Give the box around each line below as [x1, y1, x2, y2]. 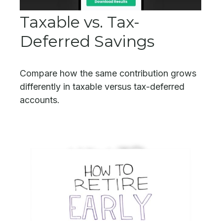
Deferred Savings [20, 32, 154, 51]
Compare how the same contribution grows [20, 68, 196, 79]
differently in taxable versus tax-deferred [20, 81, 184, 92]
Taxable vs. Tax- [20, 12, 140, 32]
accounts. [20, 95, 60, 106]
